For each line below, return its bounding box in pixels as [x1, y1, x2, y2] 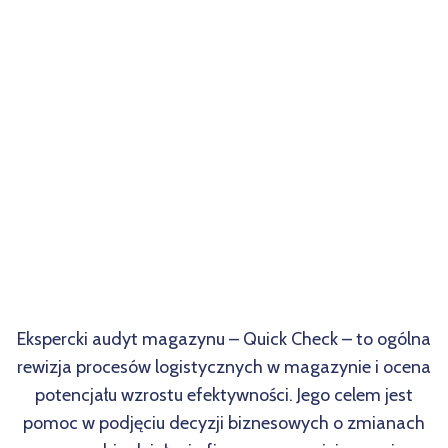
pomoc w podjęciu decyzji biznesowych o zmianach [22, 411, 426, 434]
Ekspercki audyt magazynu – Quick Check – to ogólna [16, 327, 432, 350]
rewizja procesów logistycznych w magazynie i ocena [16, 355, 432, 378]
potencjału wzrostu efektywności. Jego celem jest [34, 383, 414, 406]
